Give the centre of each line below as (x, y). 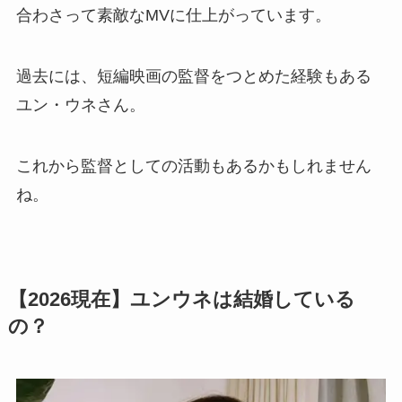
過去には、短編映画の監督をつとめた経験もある (193, 77)
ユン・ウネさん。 (80, 105)
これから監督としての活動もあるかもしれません (193, 166)
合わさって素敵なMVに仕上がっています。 (173, 16)
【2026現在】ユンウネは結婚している (181, 300)
